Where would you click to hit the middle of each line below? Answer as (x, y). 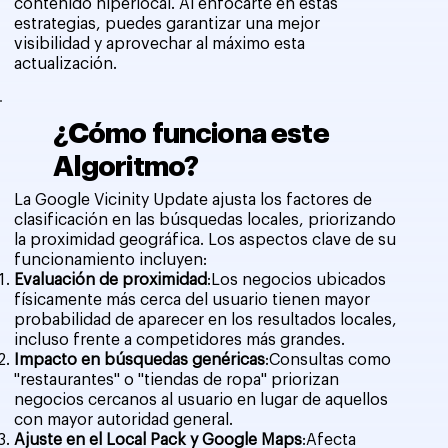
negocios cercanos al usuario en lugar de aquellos (201, 399)
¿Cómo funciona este (190, 134)
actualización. (65, 63)
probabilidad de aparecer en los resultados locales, (206, 319)
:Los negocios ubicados (297, 279)
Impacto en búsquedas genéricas (140, 359)
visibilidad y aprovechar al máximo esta (159, 43)
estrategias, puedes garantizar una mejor (166, 23)
